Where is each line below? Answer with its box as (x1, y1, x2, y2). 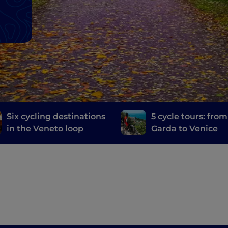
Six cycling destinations (7, 111, 106, 122)
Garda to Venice (151, 124, 218, 134)
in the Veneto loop (7, 124, 84, 134)
